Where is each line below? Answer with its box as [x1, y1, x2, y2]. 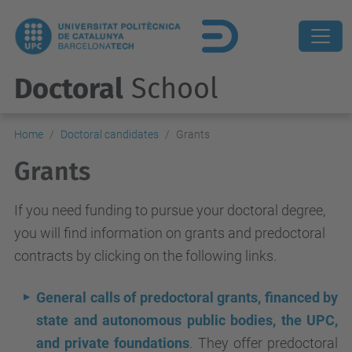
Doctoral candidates [60, 128, 159, 141]
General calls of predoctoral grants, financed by [36, 289, 338, 306]
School [123, 71, 218, 106]
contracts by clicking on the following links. [14, 247, 277, 264]
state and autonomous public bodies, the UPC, [36, 312, 338, 328]
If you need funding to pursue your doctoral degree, [14, 202, 325, 218]
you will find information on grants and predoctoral [14, 225, 325, 241]
